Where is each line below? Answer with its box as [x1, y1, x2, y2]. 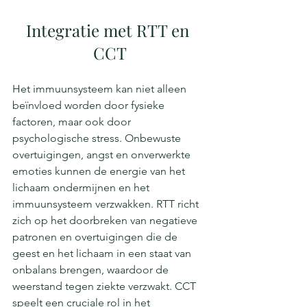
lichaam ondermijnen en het [12, 181, 152, 195]
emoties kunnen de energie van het [12, 164, 188, 178]
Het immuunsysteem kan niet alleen [12, 82, 189, 96]
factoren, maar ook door [12, 115, 134, 129]
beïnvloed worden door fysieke [12, 99, 167, 112]
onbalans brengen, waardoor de [12, 263, 171, 277]
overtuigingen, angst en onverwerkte [12, 148, 193, 162]
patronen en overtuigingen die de [12, 230, 180, 244]
